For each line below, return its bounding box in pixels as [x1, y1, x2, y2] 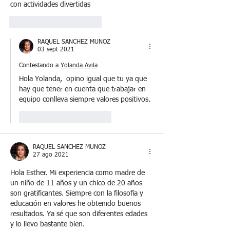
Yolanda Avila [61, 62, 98, 69]
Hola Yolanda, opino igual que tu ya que [19, 75, 149, 83]
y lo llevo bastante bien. [10, 220, 85, 228]
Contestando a [19, 62, 59, 69]
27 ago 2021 [33, 151, 69, 158]
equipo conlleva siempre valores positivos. [19, 95, 152, 103]
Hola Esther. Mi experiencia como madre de [10, 169, 147, 177]
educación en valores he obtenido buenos [10, 200, 143, 207]
